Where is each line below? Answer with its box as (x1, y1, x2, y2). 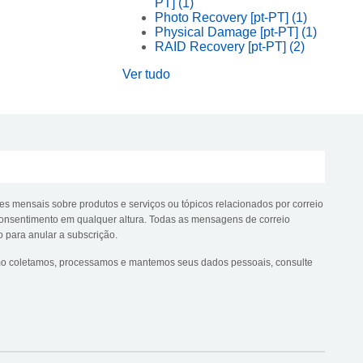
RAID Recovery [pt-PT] (155, 39, 289, 53)
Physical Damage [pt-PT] (155, 24, 301, 39)
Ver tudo (122, 66, 170, 81)
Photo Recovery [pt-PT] (155, 10, 292, 24)
